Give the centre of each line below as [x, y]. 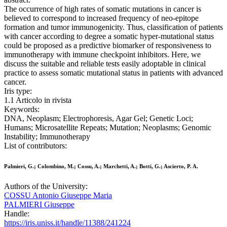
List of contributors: [35, 146]
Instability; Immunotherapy [47, 137]
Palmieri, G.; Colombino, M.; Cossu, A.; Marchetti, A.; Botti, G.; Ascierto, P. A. [101, 166]
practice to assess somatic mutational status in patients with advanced [113, 73]
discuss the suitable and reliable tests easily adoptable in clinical [105, 64]
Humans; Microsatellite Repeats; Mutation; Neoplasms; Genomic [108, 128]
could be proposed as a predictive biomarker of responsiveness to [108, 46]
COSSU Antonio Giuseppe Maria [58, 196]
